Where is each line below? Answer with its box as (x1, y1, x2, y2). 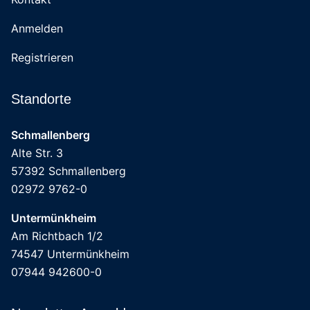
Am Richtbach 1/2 (11, 229, 103, 243)
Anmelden (11, 21, 63, 35)
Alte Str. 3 (11, 146, 63, 160)
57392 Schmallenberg (11, 164, 126, 178)
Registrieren (11, 51, 73, 64)
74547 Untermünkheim (11, 247, 129, 261)
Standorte (11, 91, 71, 107)
